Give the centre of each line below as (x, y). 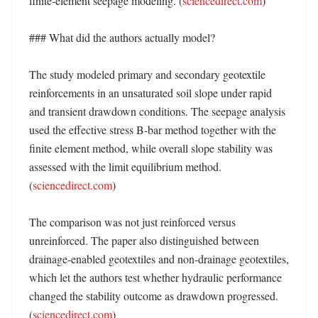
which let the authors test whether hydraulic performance (155, 277)
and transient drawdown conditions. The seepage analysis (157, 111)
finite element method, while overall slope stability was (151, 148)
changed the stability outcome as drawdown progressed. (154, 296)
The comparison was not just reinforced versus (132, 222)
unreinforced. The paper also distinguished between (144, 240)
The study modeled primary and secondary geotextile (147, 74)
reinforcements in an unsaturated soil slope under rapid (150, 93)
